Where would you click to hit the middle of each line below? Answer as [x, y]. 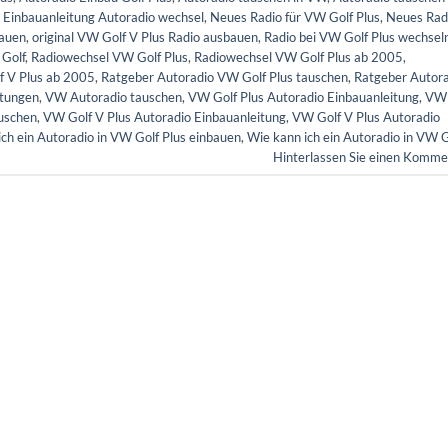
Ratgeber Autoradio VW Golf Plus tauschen [224, 76]
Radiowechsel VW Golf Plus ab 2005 [298, 56]
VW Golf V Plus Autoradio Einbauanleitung [164, 116]
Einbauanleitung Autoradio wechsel [103, 16]
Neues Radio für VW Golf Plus [295, 16]
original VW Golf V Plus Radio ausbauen [145, 36]
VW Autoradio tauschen [113, 96]
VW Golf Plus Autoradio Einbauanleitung [303, 96]
